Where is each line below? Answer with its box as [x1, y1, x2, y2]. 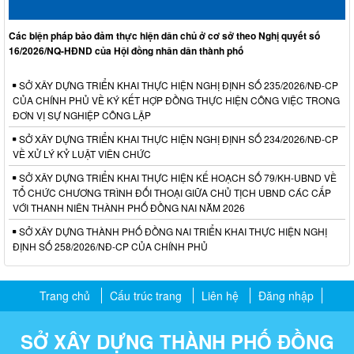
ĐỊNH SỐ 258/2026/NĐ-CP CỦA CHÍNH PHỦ [13, 239, 208, 253]
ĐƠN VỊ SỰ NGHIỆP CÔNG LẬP [13, 107, 151, 122]
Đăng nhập [258, 287, 314, 303]
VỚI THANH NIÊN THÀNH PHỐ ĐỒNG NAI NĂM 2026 [13, 200, 245, 214]
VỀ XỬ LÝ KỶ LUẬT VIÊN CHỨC [13, 146, 151, 160]
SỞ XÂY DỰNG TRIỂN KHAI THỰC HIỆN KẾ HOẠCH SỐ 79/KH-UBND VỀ [17, 170, 337, 184]
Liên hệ [201, 287, 239, 303]
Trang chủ [40, 287, 90, 303]
